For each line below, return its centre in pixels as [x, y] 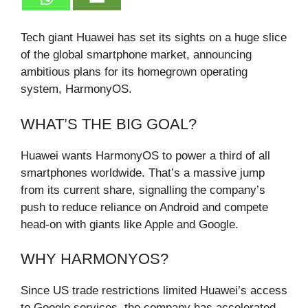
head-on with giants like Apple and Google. [130, 224]
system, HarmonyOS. [76, 89]
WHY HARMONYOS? [95, 259]
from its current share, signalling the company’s [143, 190]
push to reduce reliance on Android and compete [144, 207]
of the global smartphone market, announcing [136, 55]
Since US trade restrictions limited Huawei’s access [154, 291]
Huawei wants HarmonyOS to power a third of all [145, 155]
